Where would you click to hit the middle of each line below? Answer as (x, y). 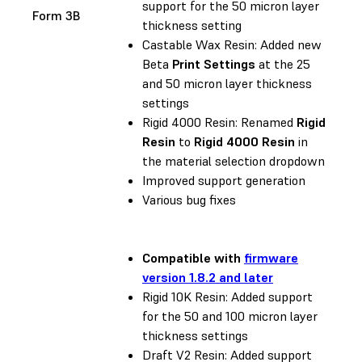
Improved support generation (224, 180)
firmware (271, 257)
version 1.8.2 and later (208, 277)
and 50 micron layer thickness (227, 83)
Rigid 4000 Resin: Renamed (219, 122)
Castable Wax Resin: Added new (232, 44)
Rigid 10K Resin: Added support (227, 296)
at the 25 (283, 63)
